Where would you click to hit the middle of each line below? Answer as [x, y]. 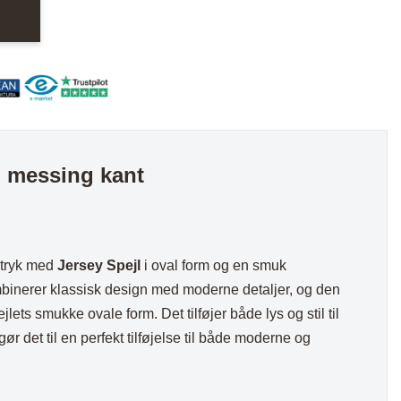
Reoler [101, 72]
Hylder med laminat [139, 11]
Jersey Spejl [99, 266]
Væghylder [114, 42]
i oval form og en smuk [214, 266]
